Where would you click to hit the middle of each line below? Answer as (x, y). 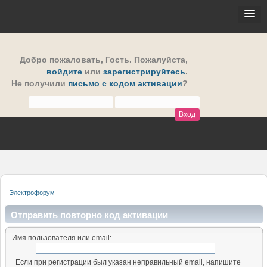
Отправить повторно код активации (89, 215)
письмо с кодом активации (125, 84)
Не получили (40, 84)
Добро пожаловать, (63, 60)
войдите (64, 72)
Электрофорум (32, 192)
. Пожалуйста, (159, 60)
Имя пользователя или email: (62, 237)
